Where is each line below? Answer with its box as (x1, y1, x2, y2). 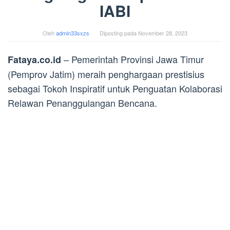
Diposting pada (100, 28, 138, 37)
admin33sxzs (56, 28, 89, 37)
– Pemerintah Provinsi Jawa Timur (61, 52, 204, 66)
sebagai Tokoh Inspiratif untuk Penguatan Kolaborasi (8, 81, 222, 95)
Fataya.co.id (8, 52, 61, 66)
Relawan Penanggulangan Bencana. (8, 95, 157, 109)
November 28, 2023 (138, 28, 187, 37)
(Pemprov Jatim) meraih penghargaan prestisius (8, 67, 204, 81)
